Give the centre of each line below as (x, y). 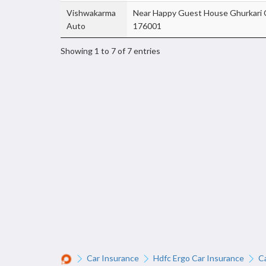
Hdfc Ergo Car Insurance (199, 258)
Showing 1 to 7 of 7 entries (110, 50)
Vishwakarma (91, 13)
